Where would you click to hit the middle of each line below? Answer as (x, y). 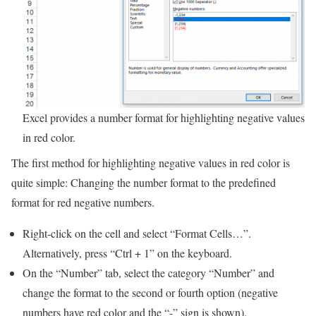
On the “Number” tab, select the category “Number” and (148, 273)
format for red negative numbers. (83, 202)
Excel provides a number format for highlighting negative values (164, 118)
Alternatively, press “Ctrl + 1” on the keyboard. (127, 253)
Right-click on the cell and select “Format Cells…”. (137, 233)
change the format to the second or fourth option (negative (150, 293)
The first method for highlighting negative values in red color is (151, 163)
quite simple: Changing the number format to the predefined (144, 183)
